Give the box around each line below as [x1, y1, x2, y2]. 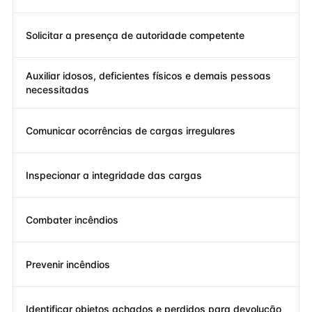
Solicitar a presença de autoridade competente [26, 29, 244, 41]
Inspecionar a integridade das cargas [26, 169, 202, 181]
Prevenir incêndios [26, 258, 110, 270]
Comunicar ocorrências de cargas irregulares [26, 124, 235, 136]
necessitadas [26, 84, 89, 95]
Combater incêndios [26, 213, 118, 226]
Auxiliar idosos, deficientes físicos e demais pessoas [26, 70, 271, 81]
